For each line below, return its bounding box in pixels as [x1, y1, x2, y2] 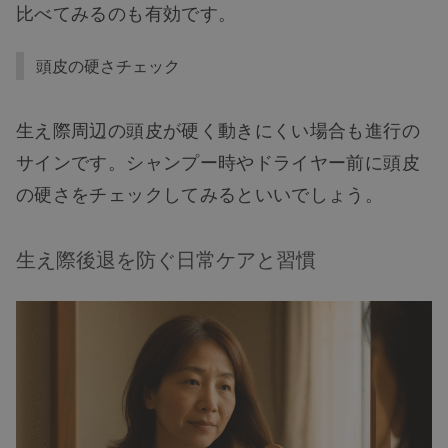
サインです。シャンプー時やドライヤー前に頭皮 [16, 147, 420, 174]
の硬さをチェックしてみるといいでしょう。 [16, 179, 384, 206]
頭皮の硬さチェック [36, 54, 180, 78]
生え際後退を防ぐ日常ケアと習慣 [16, 243, 316, 273]
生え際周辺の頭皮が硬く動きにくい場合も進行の [16, 115, 420, 142]
